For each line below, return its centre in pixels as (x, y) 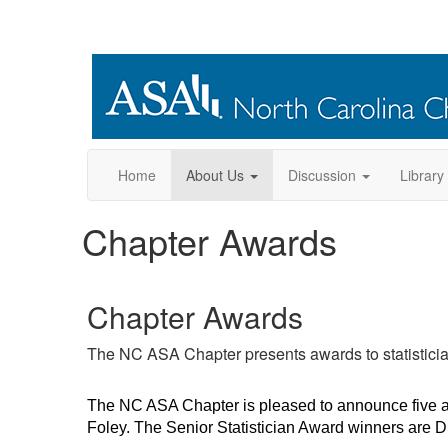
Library (422, 175)
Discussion (322, 175)
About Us (215, 175)
